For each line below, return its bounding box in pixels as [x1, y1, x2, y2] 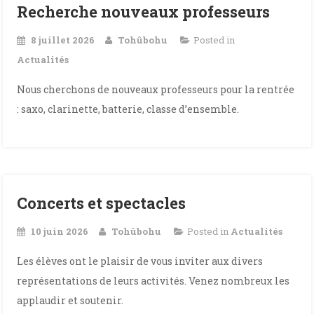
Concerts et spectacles [17, 193, 186, 213]
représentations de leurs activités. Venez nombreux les [17, 274, 290, 287]
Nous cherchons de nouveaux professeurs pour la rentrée [17, 83, 295, 96]
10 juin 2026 [31, 225, 89, 238]
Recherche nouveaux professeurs [17, 1, 271, 22]
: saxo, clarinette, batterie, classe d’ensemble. [17, 102, 240, 116]
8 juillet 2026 [31, 34, 95, 46]
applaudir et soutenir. [17, 294, 124, 307]
